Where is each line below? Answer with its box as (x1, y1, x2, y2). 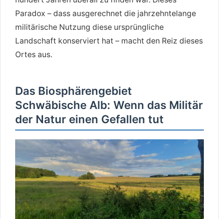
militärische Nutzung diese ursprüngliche (15, 22, 164, 32)
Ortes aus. (15, 50, 52, 60)
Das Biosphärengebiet (15, 84, 132, 98)
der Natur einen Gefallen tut (15, 112, 164, 126)
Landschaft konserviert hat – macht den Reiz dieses (15, 36, 203, 46)
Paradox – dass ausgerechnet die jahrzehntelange (15, 9, 196, 19)
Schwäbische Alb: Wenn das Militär (15, 98, 203, 112)
